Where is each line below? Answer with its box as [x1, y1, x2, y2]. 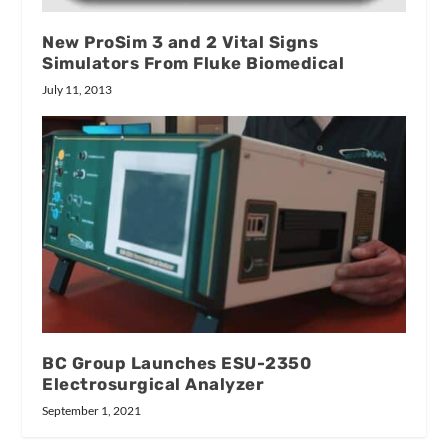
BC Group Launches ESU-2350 [42, 353, 312, 374]
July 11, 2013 [42, 81, 113, 97]
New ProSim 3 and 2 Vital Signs [42, 31, 319, 52]
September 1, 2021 [42, 403, 142, 419]
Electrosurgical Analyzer [42, 374, 265, 395]
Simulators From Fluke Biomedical [42, 52, 345, 73]
